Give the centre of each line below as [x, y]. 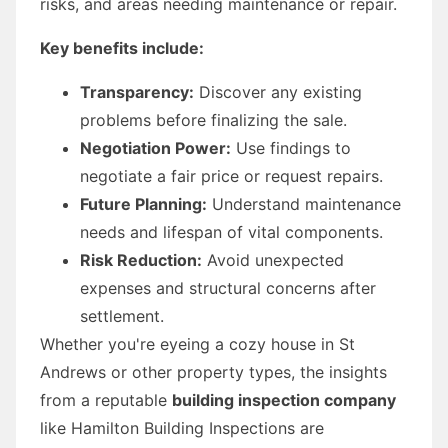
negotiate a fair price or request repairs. [231, 175]
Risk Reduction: [141, 259]
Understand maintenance [304, 203]
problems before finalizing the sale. [213, 119]
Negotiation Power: [155, 147]
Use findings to [291, 147]
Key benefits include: [122, 47]
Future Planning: [143, 203]
